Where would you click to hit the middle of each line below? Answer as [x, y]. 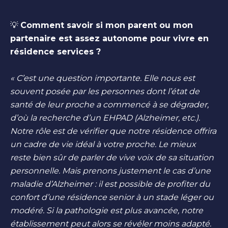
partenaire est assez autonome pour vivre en [109, 38]
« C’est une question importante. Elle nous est [103, 78]
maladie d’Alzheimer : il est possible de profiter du [110, 184]
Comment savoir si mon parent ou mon [107, 25]
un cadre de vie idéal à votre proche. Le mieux [103, 144]
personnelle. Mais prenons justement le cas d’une [110, 170]
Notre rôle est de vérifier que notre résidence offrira [113, 131]
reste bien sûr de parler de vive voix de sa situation [112, 157]
